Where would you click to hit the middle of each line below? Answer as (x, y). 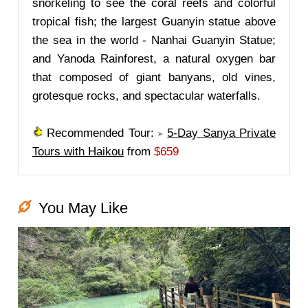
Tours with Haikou (78, 152)
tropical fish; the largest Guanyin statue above (154, 22)
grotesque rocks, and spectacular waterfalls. (146, 96)
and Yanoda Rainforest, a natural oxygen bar (154, 59)
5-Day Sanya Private (222, 133)
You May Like (83, 208)
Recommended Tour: (100, 133)
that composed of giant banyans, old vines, (154, 77)
